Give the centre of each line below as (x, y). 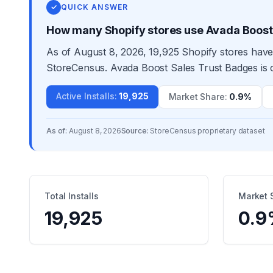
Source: (135, 131)
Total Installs (72, 196)
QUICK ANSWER (95, 7)
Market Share (197, 97)
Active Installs (85, 96)
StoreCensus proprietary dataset (207, 131)
